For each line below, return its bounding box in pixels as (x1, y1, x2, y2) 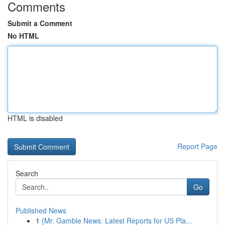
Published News (16, 205, 66, 215)
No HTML (8, 31, 39, 41)
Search (16, 168, 38, 178)
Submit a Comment (8, 18, 72, 28)
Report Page (177, 141, 217, 151)
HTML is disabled (8, 113, 63, 123)
